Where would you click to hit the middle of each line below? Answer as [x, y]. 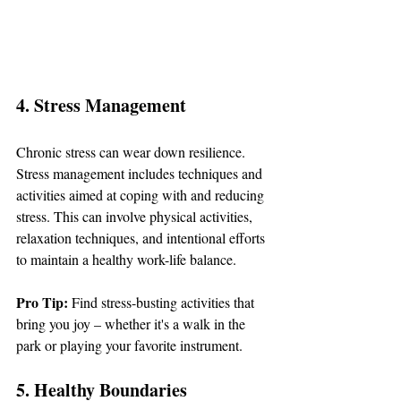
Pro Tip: [44, 302]
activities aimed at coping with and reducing [142, 194]
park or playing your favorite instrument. [129, 345]
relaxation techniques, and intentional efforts [142, 237]
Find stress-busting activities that [165, 302]
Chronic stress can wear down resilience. [132, 151]
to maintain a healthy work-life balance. [126, 259]
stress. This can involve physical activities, [136, 216]
